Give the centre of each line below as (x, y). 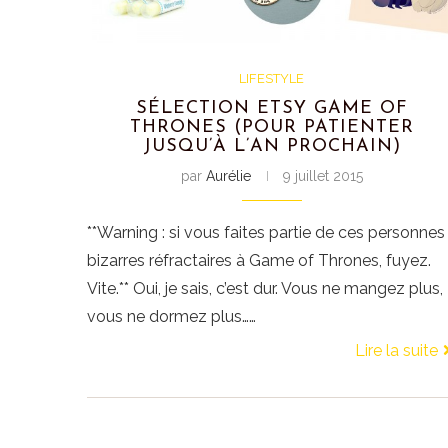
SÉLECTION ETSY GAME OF (271, 109)
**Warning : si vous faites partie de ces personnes (266, 233)
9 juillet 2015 (322, 176)
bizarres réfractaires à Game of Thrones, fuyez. (259, 261)
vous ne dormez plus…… (171, 317)
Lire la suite (396, 351)
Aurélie (228, 176)
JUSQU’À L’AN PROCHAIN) (271, 147)
